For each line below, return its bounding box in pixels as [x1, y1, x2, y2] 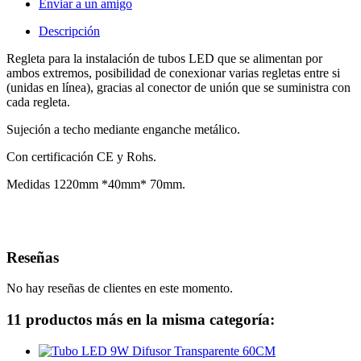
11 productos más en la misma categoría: [6, 311, 275, 329]
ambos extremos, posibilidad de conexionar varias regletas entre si [6, 66, 340, 81]
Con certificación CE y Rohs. [6, 150, 156, 164]
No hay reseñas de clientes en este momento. [6, 281, 233, 296]
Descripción [39, 24, 100, 39]
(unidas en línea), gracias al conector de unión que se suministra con [6, 81, 351, 95]
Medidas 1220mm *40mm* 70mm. [6, 177, 185, 192]
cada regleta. [6, 95, 70, 110]
